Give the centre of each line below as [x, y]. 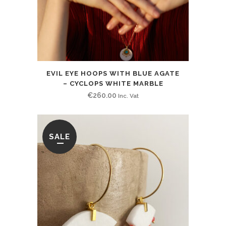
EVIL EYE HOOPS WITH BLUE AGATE [113, 73]
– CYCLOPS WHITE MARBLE [113, 83]
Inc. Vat [128, 96]
